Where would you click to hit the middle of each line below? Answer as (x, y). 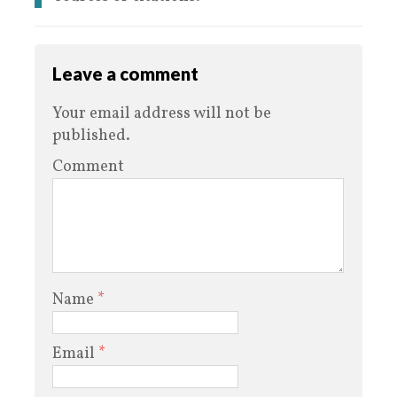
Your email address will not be (162, 114)
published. (91, 136)
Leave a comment (125, 74)
